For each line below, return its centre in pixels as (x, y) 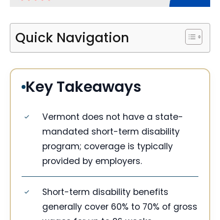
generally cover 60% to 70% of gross (120, 207)
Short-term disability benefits (105, 192)
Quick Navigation (72, 38)
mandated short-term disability (111, 132)
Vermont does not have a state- (113, 117)
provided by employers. (92, 161)
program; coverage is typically (108, 147)
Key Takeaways (83, 87)
